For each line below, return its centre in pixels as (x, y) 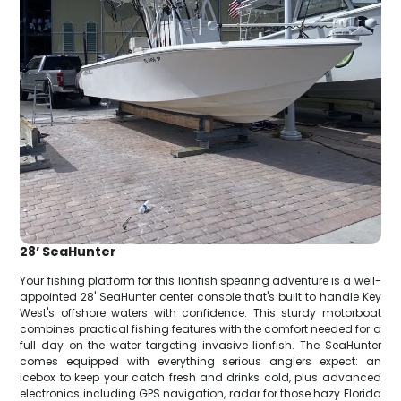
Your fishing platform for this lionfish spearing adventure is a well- (200, 280)
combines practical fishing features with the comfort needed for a (200, 328)
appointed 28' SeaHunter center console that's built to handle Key (200, 296)
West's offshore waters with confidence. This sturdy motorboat (200, 312)
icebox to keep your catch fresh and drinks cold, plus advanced (200, 377)
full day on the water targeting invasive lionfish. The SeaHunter (200, 345)
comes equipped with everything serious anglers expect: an (200, 361)
